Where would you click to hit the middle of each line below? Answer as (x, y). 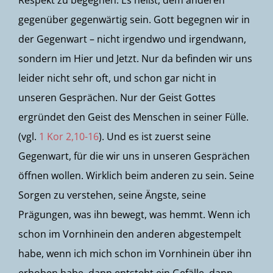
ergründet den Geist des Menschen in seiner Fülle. (133, 117)
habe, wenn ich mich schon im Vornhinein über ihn (135, 253)
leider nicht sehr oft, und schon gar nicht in (117, 78)
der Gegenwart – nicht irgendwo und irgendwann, (132, 39)
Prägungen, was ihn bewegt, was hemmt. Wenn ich (134, 214)
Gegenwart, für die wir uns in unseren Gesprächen (134, 156)
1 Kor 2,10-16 (69, 136)
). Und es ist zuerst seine (155, 136)
